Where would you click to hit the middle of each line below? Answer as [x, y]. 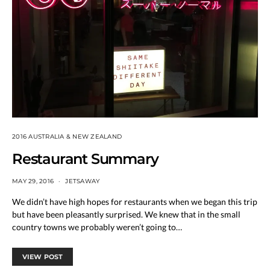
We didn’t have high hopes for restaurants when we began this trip [135, 201]
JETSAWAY [83, 181]
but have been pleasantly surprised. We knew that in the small [126, 214]
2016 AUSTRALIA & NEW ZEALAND [67, 136]
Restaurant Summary [85, 159]
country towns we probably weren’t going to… [97, 227]
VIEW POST [43, 256]
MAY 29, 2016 [33, 181]
